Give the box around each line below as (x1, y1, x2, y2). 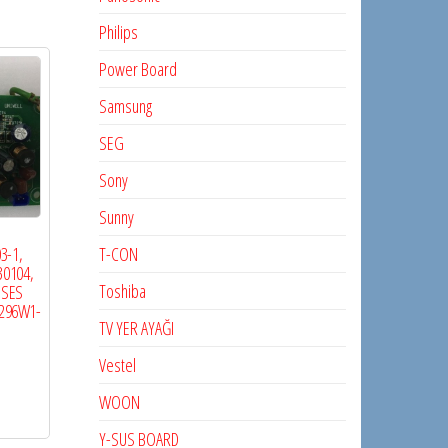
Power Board (98, 57, 177, 81)
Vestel (98, 353, 136, 377)
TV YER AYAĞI (98, 316, 174, 340)
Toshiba (98, 279, 146, 303)
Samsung (98, 94, 152, 118)
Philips (98, 20, 138, 44)
